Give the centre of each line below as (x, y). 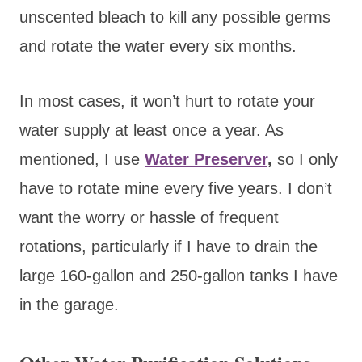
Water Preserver (206, 159)
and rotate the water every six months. (158, 46)
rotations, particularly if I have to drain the (168, 246)
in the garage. (69, 304)
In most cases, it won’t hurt (119, 101)
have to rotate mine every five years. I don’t (176, 188)
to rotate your (267, 101)
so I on (299, 159)
